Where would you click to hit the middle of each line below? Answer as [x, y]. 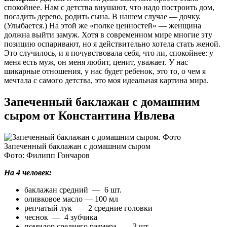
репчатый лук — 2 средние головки [88, 208]
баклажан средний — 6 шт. [73, 190]
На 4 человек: [28, 172]
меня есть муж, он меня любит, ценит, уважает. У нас [96, 62]
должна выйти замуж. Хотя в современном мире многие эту [108, 34]
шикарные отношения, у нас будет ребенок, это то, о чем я [105, 71]
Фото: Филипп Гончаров [47, 155]
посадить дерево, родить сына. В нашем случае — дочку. [102, 16]
